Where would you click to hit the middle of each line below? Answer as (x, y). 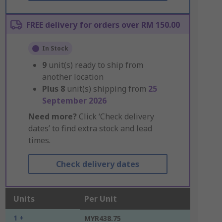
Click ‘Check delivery (115, 116)
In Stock (55, 48)
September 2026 (74, 101)
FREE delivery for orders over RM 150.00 (103, 25)
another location (73, 77)
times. (39, 140)
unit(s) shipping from (107, 89)
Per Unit (100, 199)
